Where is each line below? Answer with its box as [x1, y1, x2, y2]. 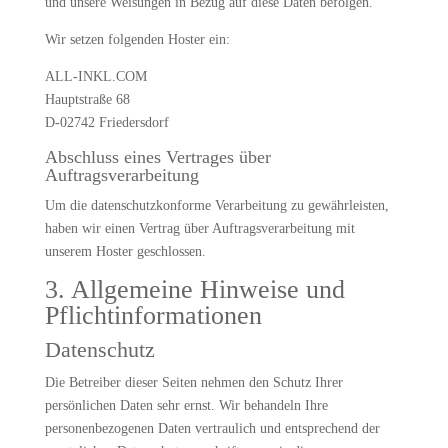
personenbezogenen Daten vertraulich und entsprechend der [44, 421, 380, 436]
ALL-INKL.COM [44, 69, 147, 84]
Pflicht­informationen [44, 301, 262, 330]
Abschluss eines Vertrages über [44, 147, 271, 167]
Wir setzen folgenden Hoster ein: [44, 32, 230, 47]
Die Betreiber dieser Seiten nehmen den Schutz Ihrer [44, 375, 343, 390]
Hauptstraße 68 [44, 92, 130, 107]
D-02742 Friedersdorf [44, 115, 169, 130]
